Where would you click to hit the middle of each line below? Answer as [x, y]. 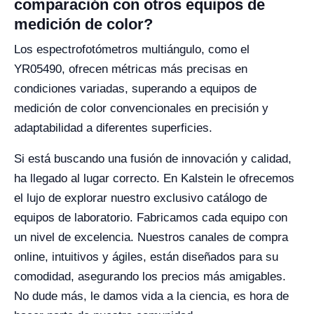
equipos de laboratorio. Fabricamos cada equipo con [151, 218]
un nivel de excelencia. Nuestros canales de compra [151, 237]
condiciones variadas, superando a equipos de [135, 89]
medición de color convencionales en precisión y [141, 108]
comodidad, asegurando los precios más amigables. [150, 277]
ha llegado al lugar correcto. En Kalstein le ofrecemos [154, 178]
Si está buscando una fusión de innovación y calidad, [153, 159]
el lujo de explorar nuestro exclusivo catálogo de [141, 198]
